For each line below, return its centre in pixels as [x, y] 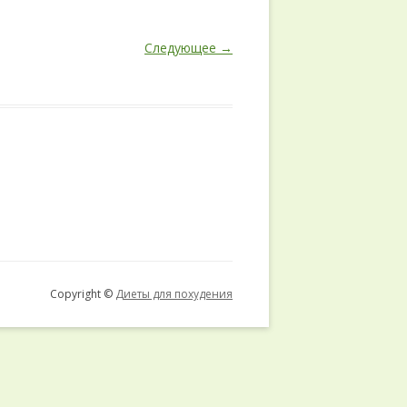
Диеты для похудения [174, 294]
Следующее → [189, 48]
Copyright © [83, 294]
